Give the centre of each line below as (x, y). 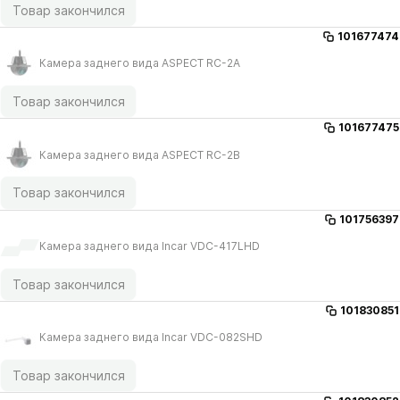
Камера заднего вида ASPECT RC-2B (140, 154)
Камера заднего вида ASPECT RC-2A (140, 63)
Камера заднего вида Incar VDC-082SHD (151, 337)
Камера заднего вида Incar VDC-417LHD (150, 246)
